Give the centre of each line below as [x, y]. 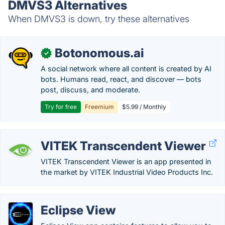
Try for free [61, 107]
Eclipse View [78, 210]
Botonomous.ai [99, 53]
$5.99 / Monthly [144, 107]
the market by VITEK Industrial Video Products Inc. [127, 172]
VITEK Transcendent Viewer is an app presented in [126, 161]
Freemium [99, 107]
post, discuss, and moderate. [90, 90]
